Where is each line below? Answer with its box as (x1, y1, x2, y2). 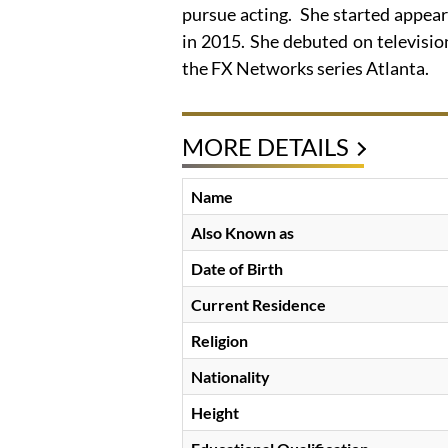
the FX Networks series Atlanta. (182, 57, 429, 80)
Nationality (191, 367, 270, 387)
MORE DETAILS (182, 132, 349, 162)
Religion (191, 331, 248, 351)
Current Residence (191, 295, 326, 315)
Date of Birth (191, 259, 283, 279)
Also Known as (191, 223, 294, 243)
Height (191, 403, 239, 423)
